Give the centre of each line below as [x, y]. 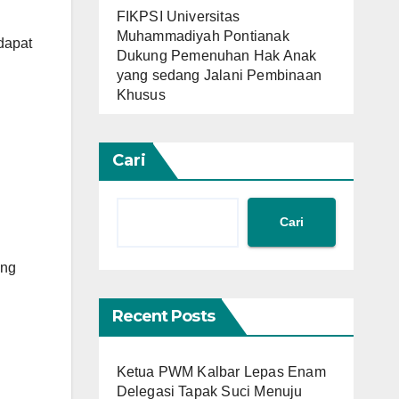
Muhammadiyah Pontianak [203, 36]
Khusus [141, 94]
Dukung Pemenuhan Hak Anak [216, 55]
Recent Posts [163, 316]
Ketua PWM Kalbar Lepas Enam [221, 371]
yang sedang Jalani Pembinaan [219, 75]
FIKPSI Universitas [178, 16]
